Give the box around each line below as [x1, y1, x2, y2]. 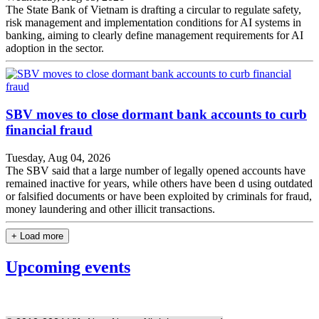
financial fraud [6, 122, 93, 138]
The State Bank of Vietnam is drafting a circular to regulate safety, [6, 4, 301, 16]
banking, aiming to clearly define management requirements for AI [6, 29, 303, 42]
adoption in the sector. [6, 42, 104, 55]
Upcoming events [6, 257, 130, 276]
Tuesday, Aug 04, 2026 [6, 151, 110, 164]
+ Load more [11, 230, 63, 241]
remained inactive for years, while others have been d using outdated [6, 177, 313, 189]
